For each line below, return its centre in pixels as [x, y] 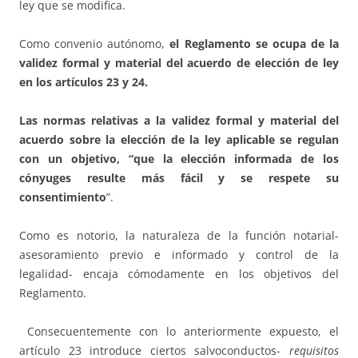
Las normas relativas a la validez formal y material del [179, 121]
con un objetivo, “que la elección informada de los [179, 159]
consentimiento [63, 197]
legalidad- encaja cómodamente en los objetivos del [179, 274]
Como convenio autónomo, [95, 44]
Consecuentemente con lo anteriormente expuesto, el [179, 332]
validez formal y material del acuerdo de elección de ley [179, 63]
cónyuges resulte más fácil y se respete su [179, 178]
